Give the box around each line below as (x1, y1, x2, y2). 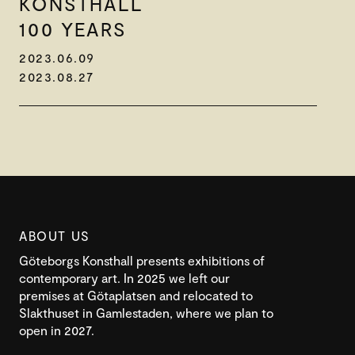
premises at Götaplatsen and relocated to (19, 288, 253, 303)
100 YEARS (19, 17, 138, 41)
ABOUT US (19, 228, 90, 244)
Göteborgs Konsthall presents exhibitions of (19, 253, 265, 269)
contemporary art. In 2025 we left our (19, 270, 230, 286)
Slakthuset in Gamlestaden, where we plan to (19, 305, 273, 321)
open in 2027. (19, 323, 94, 338)
